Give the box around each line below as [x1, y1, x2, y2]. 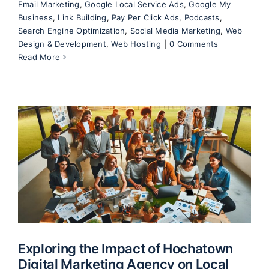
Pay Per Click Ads [112, 12, 180, 22]
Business [18, 12, 53, 22]
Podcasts [184, 12, 220, 22]
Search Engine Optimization [18, 25, 125, 35]
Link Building [58, 12, 107, 22]
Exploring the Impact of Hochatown [18, 240, 233, 256]
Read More [18, 52, 61, 62]
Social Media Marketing [130, 25, 221, 35]
